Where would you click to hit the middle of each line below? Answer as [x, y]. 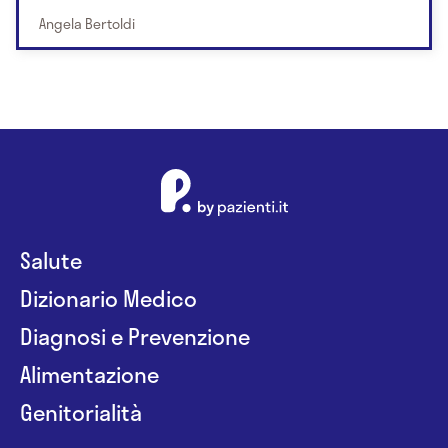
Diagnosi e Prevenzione [135, 336]
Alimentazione [89, 374]
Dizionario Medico [108, 298]
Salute [51, 260]
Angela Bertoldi [87, 24]
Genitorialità [81, 412]
